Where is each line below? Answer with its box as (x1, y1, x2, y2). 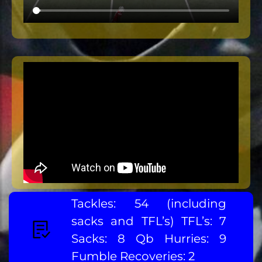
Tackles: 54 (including (71, 196, 227, 211)
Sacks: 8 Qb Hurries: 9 (71, 231, 227, 246)
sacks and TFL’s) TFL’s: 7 (71, 213, 227, 228)
